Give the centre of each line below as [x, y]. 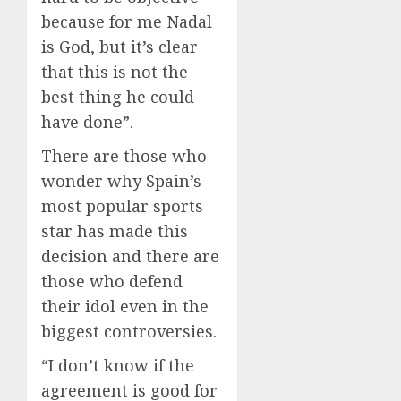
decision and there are [130, 256]
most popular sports [122, 205]
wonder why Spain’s [121, 180]
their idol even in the [125, 306]
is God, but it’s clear [119, 46]
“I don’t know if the [118, 365]
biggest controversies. [129, 331]
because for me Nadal [127, 21]
